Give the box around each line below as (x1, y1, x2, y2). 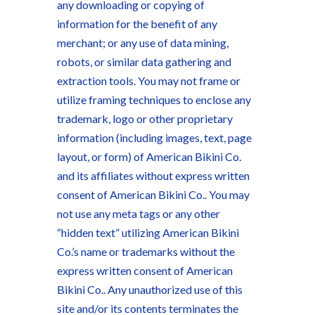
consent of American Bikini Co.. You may (56, 188, 250, 201)
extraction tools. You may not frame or (56, 74, 240, 87)
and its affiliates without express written (56, 169, 250, 182)
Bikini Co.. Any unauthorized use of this (56, 283, 243, 296)
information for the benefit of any (56, 17, 217, 30)
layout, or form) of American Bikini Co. (56, 150, 241, 163)
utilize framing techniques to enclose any (56, 93, 251, 106)
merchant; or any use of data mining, (56, 36, 229, 49)
